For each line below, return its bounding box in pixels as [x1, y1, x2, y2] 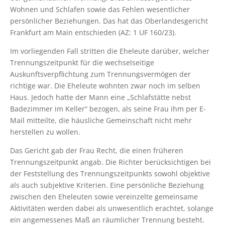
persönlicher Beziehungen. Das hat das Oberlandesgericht [10, 16, 208, 26]
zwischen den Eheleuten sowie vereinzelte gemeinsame [10, 191, 198, 201]
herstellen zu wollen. [10, 127, 80, 137]
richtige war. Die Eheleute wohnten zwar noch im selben [10, 80, 200, 90]
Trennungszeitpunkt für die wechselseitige [10, 57, 154, 67]
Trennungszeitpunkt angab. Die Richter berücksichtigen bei [10, 157, 211, 167]
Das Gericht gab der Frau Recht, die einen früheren [10, 145, 183, 155]
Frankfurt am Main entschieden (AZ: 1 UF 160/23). [10, 27, 176, 37]
